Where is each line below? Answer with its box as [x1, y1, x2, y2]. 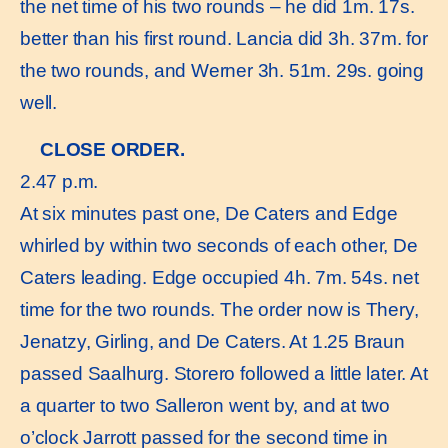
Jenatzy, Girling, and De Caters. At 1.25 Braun [20, 330, 405, 352]
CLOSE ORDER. [40, 138, 185, 160]
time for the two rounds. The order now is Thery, [20, 298, 419, 320]
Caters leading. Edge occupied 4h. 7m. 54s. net [20, 266, 419, 288]
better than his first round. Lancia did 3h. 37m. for [20, 28, 428, 50]
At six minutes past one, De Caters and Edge [20, 202, 398, 224]
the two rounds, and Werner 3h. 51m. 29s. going [20, 60, 424, 82]
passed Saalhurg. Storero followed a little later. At [20, 362, 428, 384]
